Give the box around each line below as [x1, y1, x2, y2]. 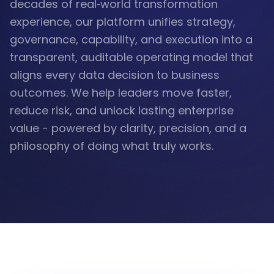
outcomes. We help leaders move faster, [10, 85, 232, 100]
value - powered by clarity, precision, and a [10, 120, 246, 136]
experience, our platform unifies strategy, [10, 14, 235, 29]
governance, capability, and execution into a [10, 32, 253, 47]
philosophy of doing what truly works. [10, 138, 213, 154]
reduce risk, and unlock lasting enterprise [10, 103, 234, 118]
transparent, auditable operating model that [10, 50, 253, 65]
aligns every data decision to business [10, 67, 220, 83]
